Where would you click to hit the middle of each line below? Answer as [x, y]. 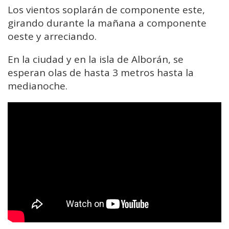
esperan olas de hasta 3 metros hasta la [101, 72]
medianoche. [38, 86]
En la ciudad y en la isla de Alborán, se [96, 59]
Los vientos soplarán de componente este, [106, 9]
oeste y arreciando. [52, 36]
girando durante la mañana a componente [107, 23]
